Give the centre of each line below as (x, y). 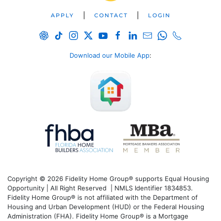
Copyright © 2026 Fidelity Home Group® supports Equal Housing (108, 179)
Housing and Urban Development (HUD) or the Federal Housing (106, 207)
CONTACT (111, 15)
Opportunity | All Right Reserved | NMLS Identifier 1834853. (100, 188)
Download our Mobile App (110, 55)
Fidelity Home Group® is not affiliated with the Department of (103, 198)
